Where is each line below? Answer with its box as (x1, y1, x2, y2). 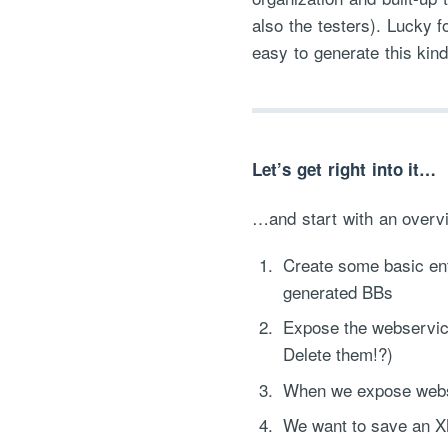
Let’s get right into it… (252, 157, 437, 182)
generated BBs (282, 278, 393, 304)
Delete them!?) (282, 341, 393, 367)
